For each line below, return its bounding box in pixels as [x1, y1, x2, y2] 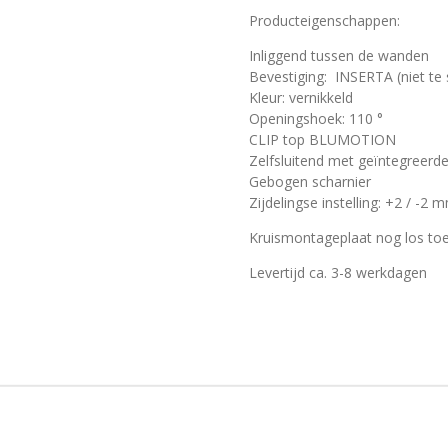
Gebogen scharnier [249, 171, 371, 191]
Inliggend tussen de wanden [249, 45, 429, 65]
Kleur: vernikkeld [249, 87, 353, 107]
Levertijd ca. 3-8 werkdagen [249, 262, 427, 282]
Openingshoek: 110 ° [249, 108, 383, 128]
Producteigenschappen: [249, 10, 400, 30]
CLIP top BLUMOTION [249, 129, 396, 149]
